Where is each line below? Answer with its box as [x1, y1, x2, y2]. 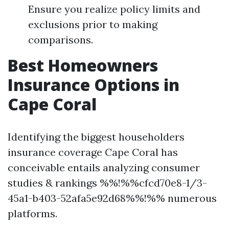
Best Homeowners [8, 54, 158, 76]
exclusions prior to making [28, 18, 157, 31]
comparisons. [28, 33, 93, 46]
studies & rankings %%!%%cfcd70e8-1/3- [8, 176, 207, 189]
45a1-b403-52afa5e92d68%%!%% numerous [8, 192, 217, 204]
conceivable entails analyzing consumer [8, 161, 200, 174]
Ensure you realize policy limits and [28, 3, 200, 15]
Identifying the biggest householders [8, 130, 185, 143]
